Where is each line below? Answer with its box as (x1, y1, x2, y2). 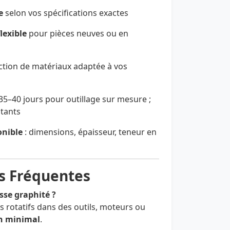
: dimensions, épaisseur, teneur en (23, 126, 157, 138)
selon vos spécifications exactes (3, 7, 128, 19)
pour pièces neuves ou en (27, 28, 128, 40)
